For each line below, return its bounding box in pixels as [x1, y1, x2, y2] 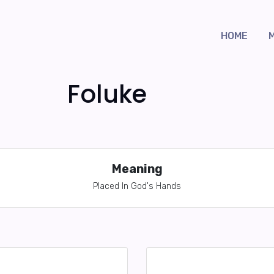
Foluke [67, 77, 147, 111]
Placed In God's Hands [93, 181, 181, 191]
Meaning [111, 162, 163, 176]
